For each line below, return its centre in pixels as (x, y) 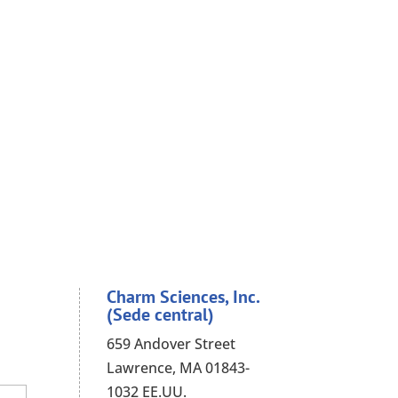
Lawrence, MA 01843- (179, 368)
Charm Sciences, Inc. (183, 297)
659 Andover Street (171, 344)
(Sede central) (161, 315)
